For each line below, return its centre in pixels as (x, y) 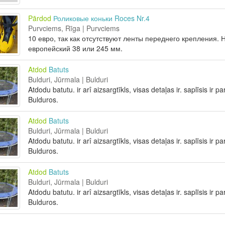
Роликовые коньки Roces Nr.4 (101, 18)
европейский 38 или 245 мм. (75, 48)
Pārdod (39, 18)
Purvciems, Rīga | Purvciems (74, 28)
